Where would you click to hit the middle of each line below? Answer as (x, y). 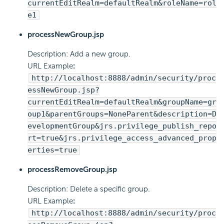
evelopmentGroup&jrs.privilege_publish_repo (122, 126)
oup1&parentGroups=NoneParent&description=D (122, 114)
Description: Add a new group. (79, 54)
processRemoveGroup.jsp (72, 170)
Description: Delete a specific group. (89, 189)
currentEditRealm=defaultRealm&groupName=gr (122, 102)
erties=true (52, 150)
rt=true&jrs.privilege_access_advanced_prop (122, 138)
